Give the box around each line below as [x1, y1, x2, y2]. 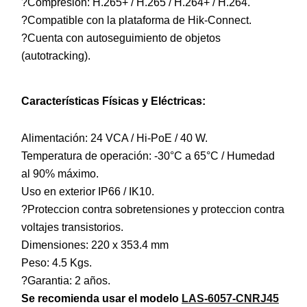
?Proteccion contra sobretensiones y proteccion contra [21, 204, 284, 216]
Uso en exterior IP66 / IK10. [21, 186, 157, 198]
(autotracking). [21, 50, 90, 62]
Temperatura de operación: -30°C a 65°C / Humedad [21, 150, 275, 162]
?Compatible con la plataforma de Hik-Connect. [21, 14, 251, 27]
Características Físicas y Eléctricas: [21, 95, 206, 108]
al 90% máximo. [21, 168, 99, 180]
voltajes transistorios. [21, 221, 123, 234]
